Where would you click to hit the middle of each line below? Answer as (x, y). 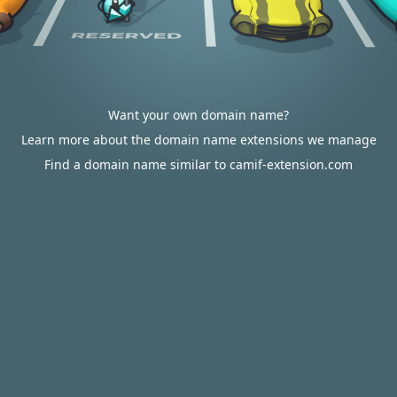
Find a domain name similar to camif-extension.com (198, 164)
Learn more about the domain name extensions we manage (198, 140)
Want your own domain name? (198, 115)
